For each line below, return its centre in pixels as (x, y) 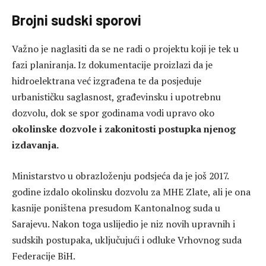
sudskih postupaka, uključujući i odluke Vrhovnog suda (127, 240)
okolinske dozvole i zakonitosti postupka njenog (124, 129)
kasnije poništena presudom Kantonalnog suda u (116, 208)
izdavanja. (35, 145)
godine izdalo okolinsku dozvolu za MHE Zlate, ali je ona (131, 191)
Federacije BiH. (44, 256)
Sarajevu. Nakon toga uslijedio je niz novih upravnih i (123, 224)
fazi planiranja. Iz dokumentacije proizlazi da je (112, 65)
